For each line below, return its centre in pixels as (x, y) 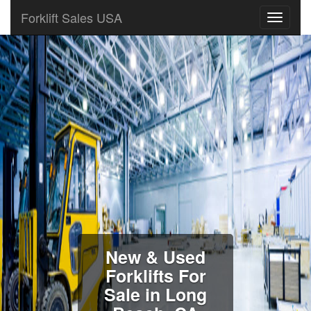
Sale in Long (155, 294)
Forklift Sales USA (72, 17)
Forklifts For (155, 276)
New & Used (155, 257)
